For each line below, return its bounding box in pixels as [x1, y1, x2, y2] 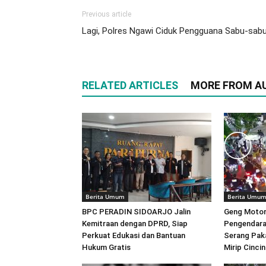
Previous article [82, 10, 131, 18]
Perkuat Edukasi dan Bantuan [82, 231, 185, 240]
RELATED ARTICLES [82, 79, 178, 91]
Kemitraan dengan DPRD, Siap [82, 219, 188, 228]
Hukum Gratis [82, 243, 131, 252]
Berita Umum [85, 192, 125, 201]
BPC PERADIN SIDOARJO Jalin [82, 207, 191, 216]
